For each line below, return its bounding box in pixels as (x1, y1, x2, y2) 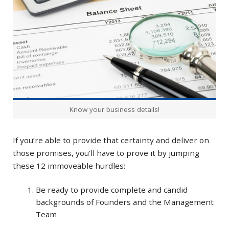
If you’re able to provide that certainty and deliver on (13, 134, 209, 145)
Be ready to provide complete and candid (36, 185, 188, 195)
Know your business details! (70, 104, 159, 114)
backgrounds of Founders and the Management (36, 197, 214, 208)
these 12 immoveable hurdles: (13, 160, 125, 171)
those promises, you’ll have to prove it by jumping (13, 147, 199, 158)
